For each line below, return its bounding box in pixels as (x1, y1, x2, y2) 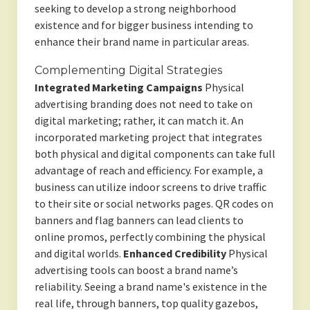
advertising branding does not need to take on (34, 97, 253, 111)
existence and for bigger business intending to (34, 18, 253, 33)
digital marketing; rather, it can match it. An (34, 113, 244, 128)
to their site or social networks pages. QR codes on (34, 197, 273, 211)
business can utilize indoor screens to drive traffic (34, 180, 266, 194)
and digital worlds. (34, 246, 123, 261)
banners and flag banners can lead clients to (34, 213, 244, 228)
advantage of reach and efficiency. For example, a (34, 163, 263, 178)
